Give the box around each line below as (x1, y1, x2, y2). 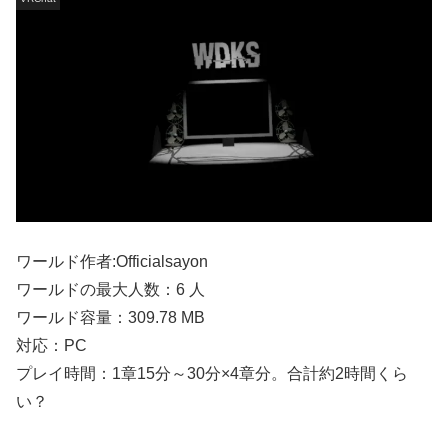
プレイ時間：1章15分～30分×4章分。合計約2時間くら (16, 364, 408, 382)
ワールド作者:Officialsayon (16, 252, 208, 270)
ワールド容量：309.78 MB (16, 308, 205, 326)
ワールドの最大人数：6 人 (16, 280, 205, 298)
